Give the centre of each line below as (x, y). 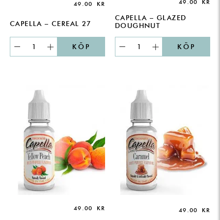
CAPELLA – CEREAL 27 (51, 24)
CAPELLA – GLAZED (151, 18)
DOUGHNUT (138, 26)
